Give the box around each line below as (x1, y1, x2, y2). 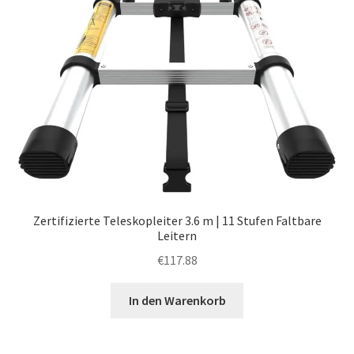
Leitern (157, 228, 197, 244)
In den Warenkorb (128, 292, 226, 308)
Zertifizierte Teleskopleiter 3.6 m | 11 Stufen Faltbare (32, 213, 322, 229)
